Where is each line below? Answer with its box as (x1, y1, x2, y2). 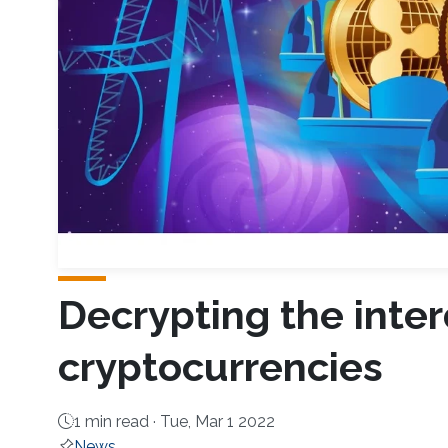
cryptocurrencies (57, 343, 383, 391)
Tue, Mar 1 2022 (159, 412, 275, 432)
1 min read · (73, 412, 160, 432)
